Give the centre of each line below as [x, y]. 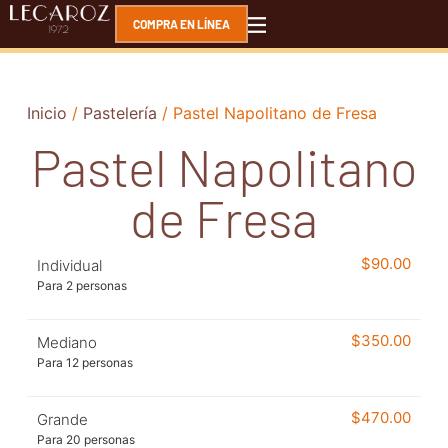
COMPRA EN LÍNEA [181, 24]
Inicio [46, 112]
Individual [69, 265]
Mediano [66, 343]
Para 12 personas [84, 363]
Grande [62, 420]
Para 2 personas [81, 285]
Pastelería [119, 112]
